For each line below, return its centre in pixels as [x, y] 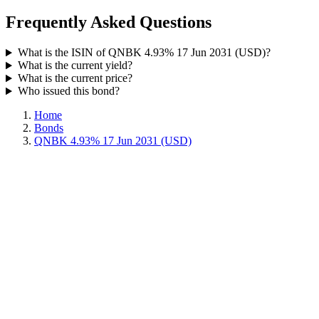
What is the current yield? [75, 66]
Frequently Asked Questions [109, 22]
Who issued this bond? [68, 91]
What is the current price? [75, 78]
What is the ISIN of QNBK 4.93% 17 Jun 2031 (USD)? [144, 53]
